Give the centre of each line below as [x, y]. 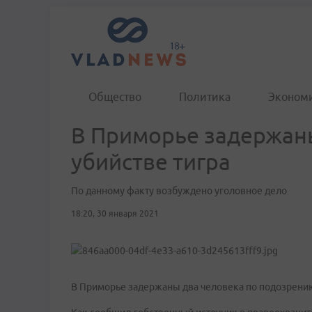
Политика [205, 97]
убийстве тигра [151, 162]
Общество [115, 97]
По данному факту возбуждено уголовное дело [179, 191]
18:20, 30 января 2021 [115, 213]
